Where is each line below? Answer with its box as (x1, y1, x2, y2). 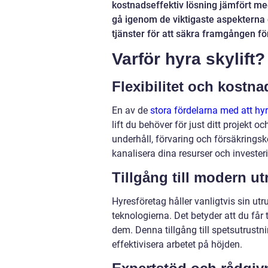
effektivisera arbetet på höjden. (112, 239, 242, 250)
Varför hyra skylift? (112, 50, 265, 68)
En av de (112, 105, 150, 116)
